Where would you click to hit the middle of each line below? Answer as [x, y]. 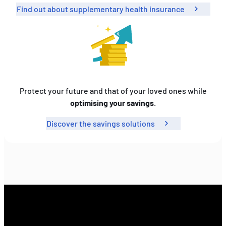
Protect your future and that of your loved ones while [113, 91]
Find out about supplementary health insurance [100, 9]
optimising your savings [112, 103]
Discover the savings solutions [100, 124]
